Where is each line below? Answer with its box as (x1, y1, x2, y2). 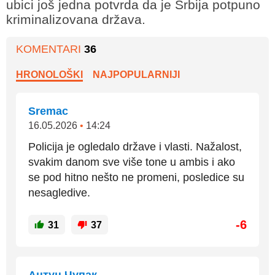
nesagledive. (28, 187, 90, 199)
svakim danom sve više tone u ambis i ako (28, 156, 235, 168)
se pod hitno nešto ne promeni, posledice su (28, 171, 244, 184)
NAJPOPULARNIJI (93, 69, 180, 80)
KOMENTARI (16, 43, 84, 55)
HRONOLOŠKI (16, 69, 83, 80)
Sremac (28, 105, 68, 117)
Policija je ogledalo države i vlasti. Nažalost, (28, 141, 242, 153)
